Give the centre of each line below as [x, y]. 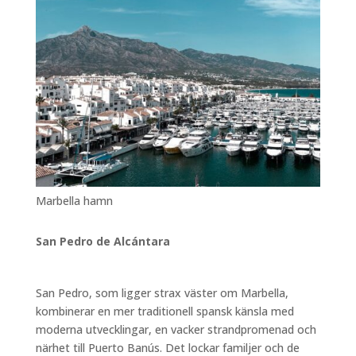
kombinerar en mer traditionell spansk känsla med [164, 311]
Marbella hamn [74, 201]
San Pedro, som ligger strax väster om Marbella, [162, 293]
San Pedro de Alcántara [103, 242]
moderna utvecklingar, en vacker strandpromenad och [176, 330]
